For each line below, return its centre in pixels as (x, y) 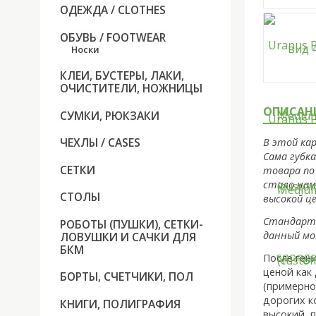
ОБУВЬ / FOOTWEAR (113, 37)
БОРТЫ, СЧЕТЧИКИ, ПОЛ (127, 277)
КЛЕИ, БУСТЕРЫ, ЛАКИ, (122, 76)
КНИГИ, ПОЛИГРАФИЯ (120, 304)
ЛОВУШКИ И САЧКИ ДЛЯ (128, 237)
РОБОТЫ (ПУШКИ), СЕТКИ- (132, 224)
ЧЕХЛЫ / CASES (100, 143)
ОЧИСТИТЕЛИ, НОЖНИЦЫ (131, 89)
